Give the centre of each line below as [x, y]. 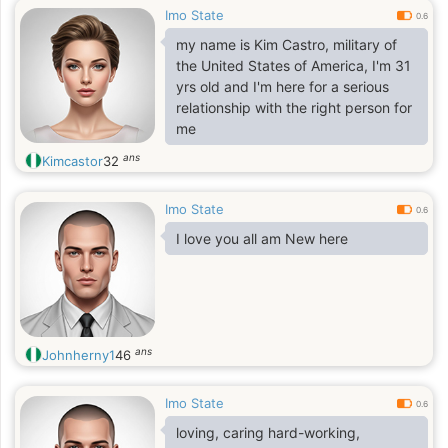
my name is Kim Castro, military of [286, 44]
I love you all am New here [262, 238]
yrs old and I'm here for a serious [282, 86]
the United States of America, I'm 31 [293, 65]
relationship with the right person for [294, 107]
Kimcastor [72, 161]
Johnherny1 [78, 355]
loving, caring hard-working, [268, 432]
